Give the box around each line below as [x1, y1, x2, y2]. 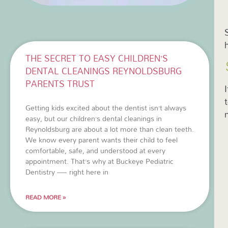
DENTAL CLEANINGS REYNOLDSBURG [25, 62, 182, 79]
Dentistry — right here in [25, 164, 108, 179]
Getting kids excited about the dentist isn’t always [25, 100, 186, 115]
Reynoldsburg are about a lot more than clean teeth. [25, 122, 194, 136]
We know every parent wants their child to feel [25, 132, 178, 147]
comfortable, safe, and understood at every [25, 143, 165, 157]
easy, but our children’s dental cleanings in [25, 111, 162, 125]
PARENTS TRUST [25, 75, 95, 92]
